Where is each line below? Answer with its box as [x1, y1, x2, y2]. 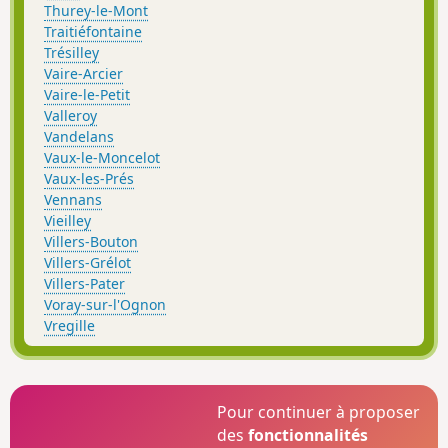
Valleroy [44, 105, 97, 125]
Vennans [44, 189, 102, 209]
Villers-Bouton [44, 231, 138, 251]
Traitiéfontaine [44, 21, 142, 41]
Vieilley [44, 210, 91, 230]
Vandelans [44, 126, 114, 146]
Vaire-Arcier [44, 63, 123, 83]
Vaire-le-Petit [44, 84, 130, 104]
